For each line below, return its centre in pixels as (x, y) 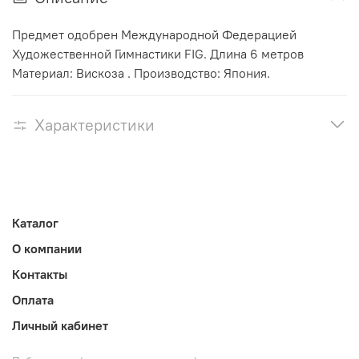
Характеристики (95, 125)
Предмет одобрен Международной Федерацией (154, 35)
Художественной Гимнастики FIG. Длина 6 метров (158, 54)
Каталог (35, 223)
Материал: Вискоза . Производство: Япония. (141, 73)
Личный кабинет (60, 326)
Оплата (33, 300)
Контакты (40, 274)
